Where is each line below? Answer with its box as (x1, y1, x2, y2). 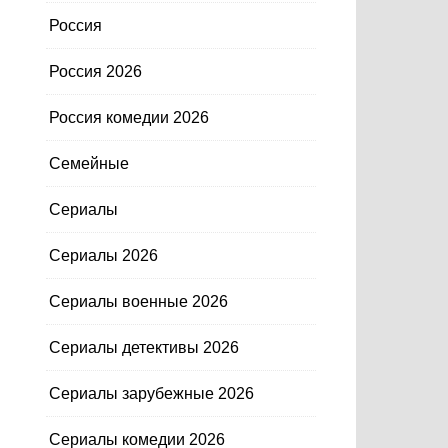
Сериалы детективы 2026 (49, 339, 239, 356)
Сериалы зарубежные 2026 (49, 385, 254, 402)
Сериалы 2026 (49, 247, 158, 264)
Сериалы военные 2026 (49, 293, 228, 310)
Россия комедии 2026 (49, 109, 209, 126)
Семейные (49, 155, 129, 172)
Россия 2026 (49, 63, 142, 80)
